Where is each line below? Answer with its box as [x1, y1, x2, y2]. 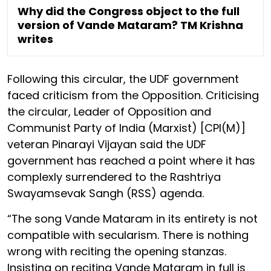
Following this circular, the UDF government [7, 71, 239, 87]
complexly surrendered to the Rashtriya [7, 169, 221, 185]
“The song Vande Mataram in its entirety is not [7, 211, 258, 227]
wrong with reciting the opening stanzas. [7, 244, 226, 260]
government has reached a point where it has [7, 153, 255, 169]
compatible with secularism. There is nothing [7, 227, 249, 243]
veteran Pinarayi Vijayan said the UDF [7, 137, 206, 152]
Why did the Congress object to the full [18, 4, 240, 19]
